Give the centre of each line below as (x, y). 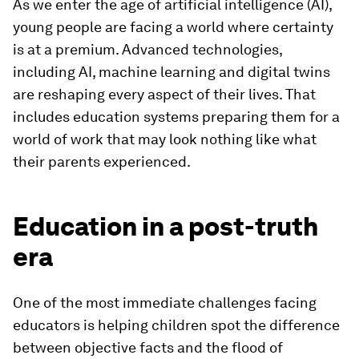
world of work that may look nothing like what (165, 139)
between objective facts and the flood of (148, 347)
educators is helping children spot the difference (176, 325)
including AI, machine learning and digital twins (171, 72)
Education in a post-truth (165, 226)
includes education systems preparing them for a (176, 117)
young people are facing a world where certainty (173, 27)
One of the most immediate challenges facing (165, 303)
